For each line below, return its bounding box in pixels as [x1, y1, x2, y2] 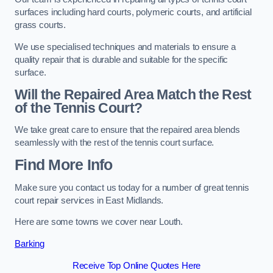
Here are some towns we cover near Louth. [15, 217, 183, 227]
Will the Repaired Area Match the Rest [15, 87, 252, 103]
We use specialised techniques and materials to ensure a [15, 41, 236, 52]
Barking [15, 238, 44, 249]
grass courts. [15, 20, 68, 30]
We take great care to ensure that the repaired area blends [15, 124, 240, 135]
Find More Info [15, 157, 113, 174]
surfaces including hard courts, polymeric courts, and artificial [15, 7, 252, 18]
